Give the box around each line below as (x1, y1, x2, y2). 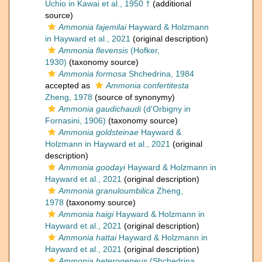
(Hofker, (128, 46, 160, 56)
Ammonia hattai (58, 233, 116, 243)
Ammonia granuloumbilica (58, 186, 154, 196)
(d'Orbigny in (141, 104, 191, 114)
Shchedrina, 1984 (126, 69, 194, 79)
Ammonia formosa (58, 69, 126, 79)
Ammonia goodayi (58, 163, 125, 173)
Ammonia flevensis (58, 46, 128, 56)
